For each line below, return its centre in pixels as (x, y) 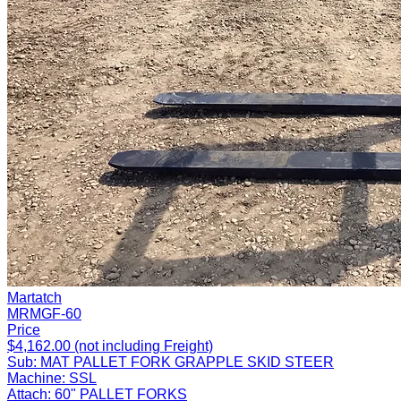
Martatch (34, 297)
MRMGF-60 (44, 313)
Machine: (36, 378)
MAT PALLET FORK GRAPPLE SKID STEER (187, 362)
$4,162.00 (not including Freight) (110, 346)
